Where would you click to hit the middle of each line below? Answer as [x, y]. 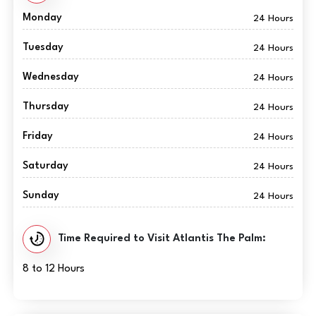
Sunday [41, 195]
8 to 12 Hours [53, 269]
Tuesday [43, 47]
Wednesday [50, 77]
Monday [42, 18]
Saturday [45, 166]
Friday [37, 136]
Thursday [45, 107]
